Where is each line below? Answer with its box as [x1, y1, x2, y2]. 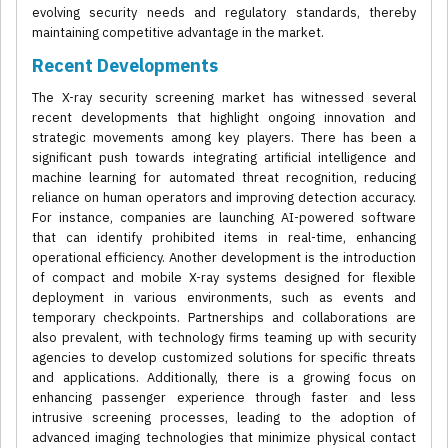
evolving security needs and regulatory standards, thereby [32, 4, 416, 22]
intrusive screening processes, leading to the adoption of [32, 409, 416, 427]
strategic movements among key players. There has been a [32, 129, 416, 147]
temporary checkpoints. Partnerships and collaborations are [32, 309, 416, 327]
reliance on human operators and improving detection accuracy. [32, 189, 416, 207]
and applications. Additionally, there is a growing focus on [32, 369, 416, 387]
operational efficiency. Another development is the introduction [32, 249, 416, 267]
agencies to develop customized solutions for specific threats [32, 349, 416, 367]
